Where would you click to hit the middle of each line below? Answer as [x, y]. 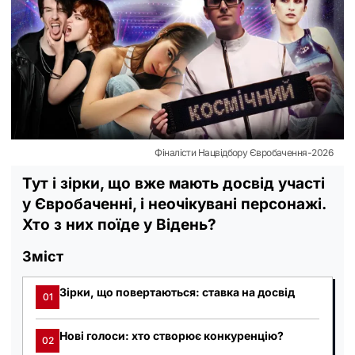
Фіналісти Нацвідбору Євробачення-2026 [244, 152]
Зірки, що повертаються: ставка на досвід [177, 292]
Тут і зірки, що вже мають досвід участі [174, 183]
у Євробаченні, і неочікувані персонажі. [174, 204]
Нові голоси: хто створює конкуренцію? [172, 335]
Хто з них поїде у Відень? [119, 224]
